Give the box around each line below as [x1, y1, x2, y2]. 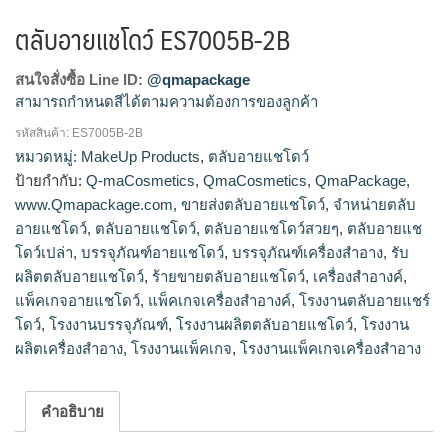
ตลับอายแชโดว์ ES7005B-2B [15, 16, 290, 63]
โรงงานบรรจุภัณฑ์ [49, 316, 168, 334]
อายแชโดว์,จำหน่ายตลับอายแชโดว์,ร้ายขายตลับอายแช [15, 159, 377, 177]
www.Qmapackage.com [15, 196, 173, 214]
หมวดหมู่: [15, 148, 81, 166]
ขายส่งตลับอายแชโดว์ [181, 196, 325, 214]
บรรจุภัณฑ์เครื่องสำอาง [232, 244, 383, 262]
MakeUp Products [81, 148, 200, 166]
